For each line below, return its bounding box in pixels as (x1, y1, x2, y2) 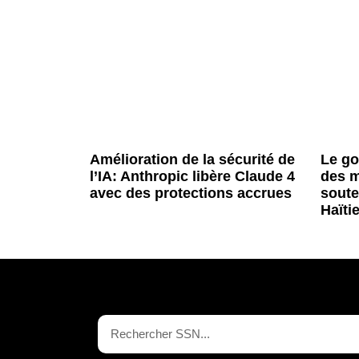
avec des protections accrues (90, 184, 292, 201)
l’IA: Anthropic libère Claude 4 (90, 167, 295, 184)
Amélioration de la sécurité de (90, 151, 295, 167)
